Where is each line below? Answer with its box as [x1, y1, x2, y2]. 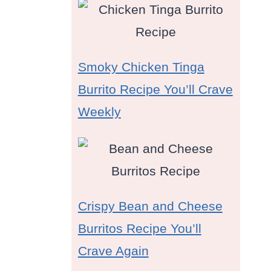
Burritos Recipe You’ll [77, 221, 201, 236]
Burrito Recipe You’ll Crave [77, 82, 233, 97]
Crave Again [77, 244, 149, 258]
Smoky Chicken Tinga [77, 60, 204, 74]
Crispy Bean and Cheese [77, 199, 223, 214]
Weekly [77, 105, 121, 119]
